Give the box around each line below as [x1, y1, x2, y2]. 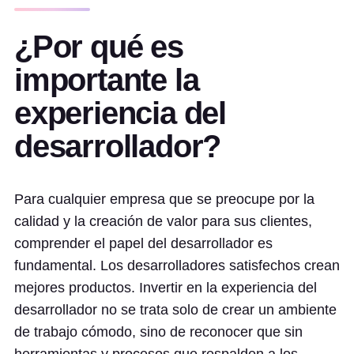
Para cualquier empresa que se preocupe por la [14, 191, 314, 207]
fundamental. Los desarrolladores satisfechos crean [14, 258, 340, 273]
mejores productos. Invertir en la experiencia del [14, 280, 317, 296]
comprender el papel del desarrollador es [14, 235, 273, 251]
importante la [14, 62, 199, 97]
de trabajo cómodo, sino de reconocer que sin [14, 324, 303, 340]
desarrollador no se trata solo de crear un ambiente [14, 302, 337, 318]
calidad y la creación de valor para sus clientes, [14, 213, 312, 229]
